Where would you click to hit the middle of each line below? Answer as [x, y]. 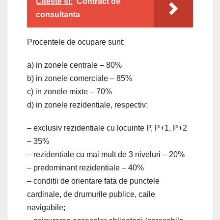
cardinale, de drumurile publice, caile [91, 194]
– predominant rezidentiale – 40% [85, 167]
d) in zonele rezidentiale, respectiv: [87, 105]
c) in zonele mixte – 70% [69, 91]
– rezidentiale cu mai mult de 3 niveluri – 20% [106, 154]
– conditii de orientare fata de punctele [93, 181]
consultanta [58, 14]
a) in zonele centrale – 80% [74, 65]
